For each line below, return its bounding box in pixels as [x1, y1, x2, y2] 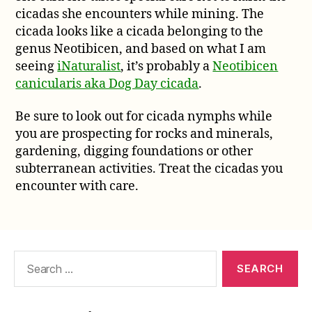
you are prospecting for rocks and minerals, [15, 126, 274, 143]
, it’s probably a [120, 58, 213, 75]
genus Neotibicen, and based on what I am [15, 40, 267, 57]
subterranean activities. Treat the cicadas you [15, 161, 283, 178]
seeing [15, 58, 58, 75]
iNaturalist [57, 58, 121, 75]
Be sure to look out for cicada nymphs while [15, 109, 273, 125]
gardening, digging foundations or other [15, 143, 253, 160]
